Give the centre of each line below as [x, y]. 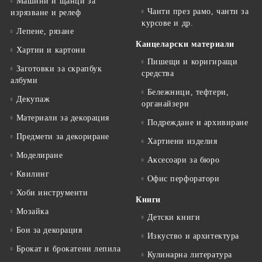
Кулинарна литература [189, 255]
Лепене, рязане [45, 31]
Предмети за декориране [63, 137]
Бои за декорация [49, 230]
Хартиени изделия [182, 141]
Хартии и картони [51, 50]
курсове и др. [168, 23]
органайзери [166, 104]
